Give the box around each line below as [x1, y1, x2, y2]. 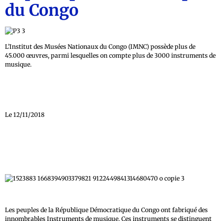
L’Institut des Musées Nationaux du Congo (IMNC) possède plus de [5, 43, 195, 51]
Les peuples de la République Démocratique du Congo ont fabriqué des [5, 206, 208, 214]
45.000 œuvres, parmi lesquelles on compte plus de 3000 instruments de [5, 52, 216, 60]
